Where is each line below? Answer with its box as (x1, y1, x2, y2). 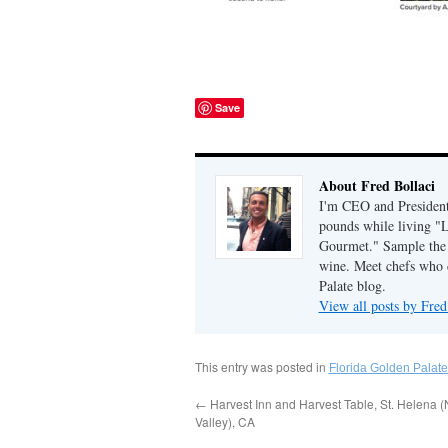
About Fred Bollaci (318, 175, 435, 196)
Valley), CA (194, 413, 255, 430)
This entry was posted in (194, 358, 329, 375)
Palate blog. (318, 276, 386, 295)
